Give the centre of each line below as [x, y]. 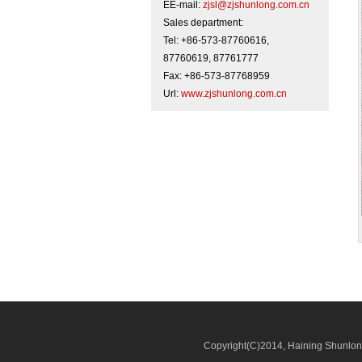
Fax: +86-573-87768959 [217, 76]
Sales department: [203, 23]
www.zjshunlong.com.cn [234, 94]
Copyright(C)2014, [246, 346]
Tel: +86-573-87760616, [216, 40]
